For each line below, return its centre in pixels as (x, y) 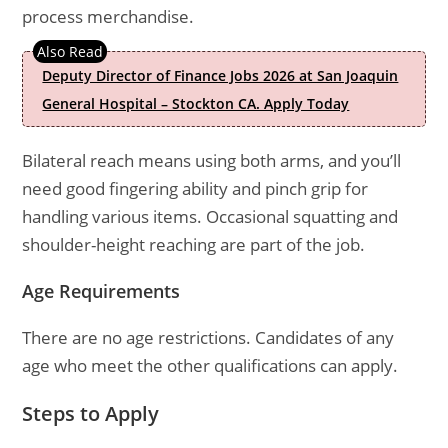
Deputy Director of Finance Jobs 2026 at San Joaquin (220, 75)
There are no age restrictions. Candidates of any (208, 337)
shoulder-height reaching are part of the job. (194, 244)
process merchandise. (108, 16)
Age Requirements (101, 291)
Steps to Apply (91, 413)
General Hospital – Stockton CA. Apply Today (196, 103)
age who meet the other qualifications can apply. (210, 365)
